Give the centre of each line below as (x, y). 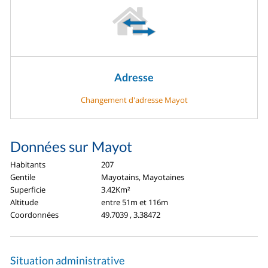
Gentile (23, 177)
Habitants (28, 165)
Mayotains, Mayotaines (143, 177)
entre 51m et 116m (135, 202)
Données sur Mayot (71, 147)
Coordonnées (35, 215)
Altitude (25, 202)
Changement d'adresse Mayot (134, 100)
